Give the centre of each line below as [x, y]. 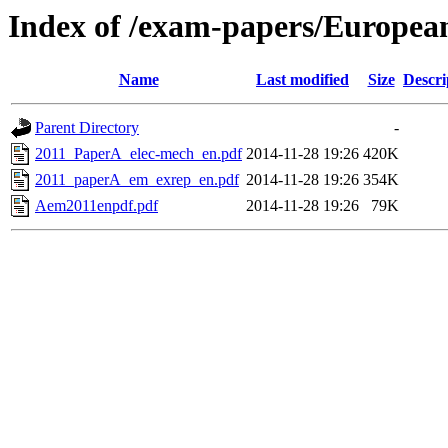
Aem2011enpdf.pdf [96, 206]
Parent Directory [87, 128]
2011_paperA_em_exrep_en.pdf [137, 180]
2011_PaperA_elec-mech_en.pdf [138, 154]
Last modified [302, 80]
